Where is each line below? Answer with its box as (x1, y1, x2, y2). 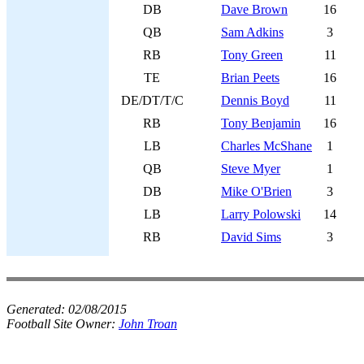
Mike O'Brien (221, 184, 292, 198)
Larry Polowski (221, 207, 301, 221)
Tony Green (221, 48, 283, 62)
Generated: (6, 302, 68, 316)
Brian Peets (221, 71, 279, 84)
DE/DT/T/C (120, 93, 184, 107)
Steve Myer (221, 162, 280, 175)
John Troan (119, 317, 177, 331)
